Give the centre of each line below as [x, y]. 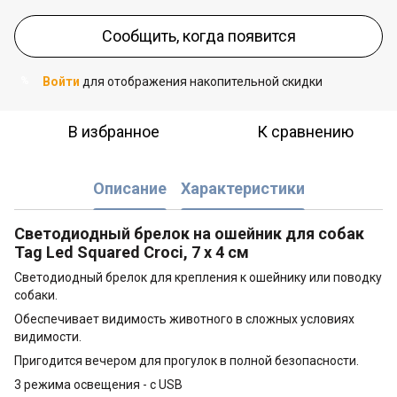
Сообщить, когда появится [198, 35]
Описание [129, 189]
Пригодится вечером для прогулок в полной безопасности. [187, 360]
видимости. [48, 336]
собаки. [36, 295]
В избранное [113, 131]
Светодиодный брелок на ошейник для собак [189, 233]
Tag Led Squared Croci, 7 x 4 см [132, 252]
